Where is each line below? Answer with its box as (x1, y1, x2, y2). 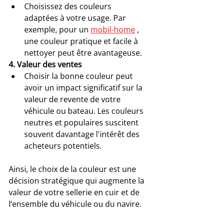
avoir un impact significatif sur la (24, 82, 144, 93)
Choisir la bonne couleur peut (24, 71, 135, 82)
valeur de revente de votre (24, 94, 123, 105)
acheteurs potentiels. (24, 140, 102, 152)
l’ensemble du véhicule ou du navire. (9, 199, 141, 210)
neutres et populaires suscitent (24, 117, 140, 128)
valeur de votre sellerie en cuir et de (9, 187, 141, 198)
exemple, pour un (24, 24, 91, 35)
